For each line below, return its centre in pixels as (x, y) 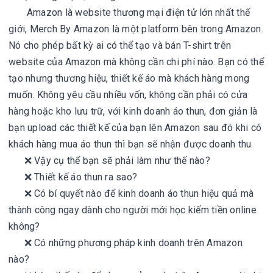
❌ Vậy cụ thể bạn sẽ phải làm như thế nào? (109, 161)
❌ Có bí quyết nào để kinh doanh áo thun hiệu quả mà (131, 193)
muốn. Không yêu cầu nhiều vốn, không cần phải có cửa (128, 95)
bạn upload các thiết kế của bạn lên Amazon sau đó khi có (135, 128)
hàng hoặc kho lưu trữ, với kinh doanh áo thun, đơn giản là (133, 111)
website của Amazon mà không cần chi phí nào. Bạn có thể (136, 62)
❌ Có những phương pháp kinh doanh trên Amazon (126, 243)
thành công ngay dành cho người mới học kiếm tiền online (133, 210)
